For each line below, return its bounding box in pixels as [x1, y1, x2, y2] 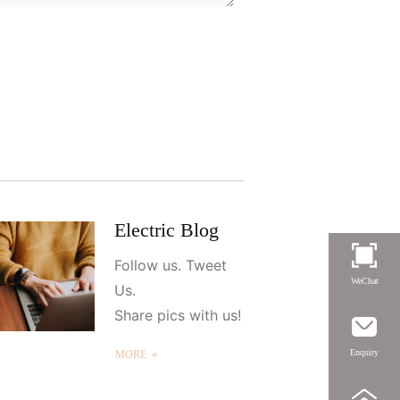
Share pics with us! [113, 306, 241, 325]
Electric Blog [113, 219, 219, 242]
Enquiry [350, 347, 379, 358]
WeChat [350, 276, 379, 287]
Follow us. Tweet [113, 256, 227, 275]
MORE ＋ [114, 348, 160, 362]
